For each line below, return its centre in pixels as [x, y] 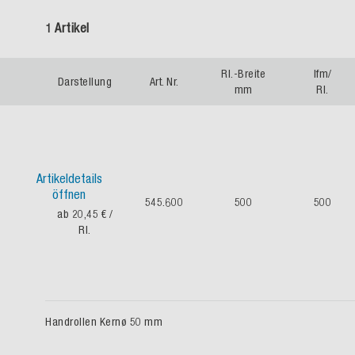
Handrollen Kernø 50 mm [104, 322]
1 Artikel [67, 28]
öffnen [69, 194]
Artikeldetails [69, 178]
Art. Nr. [164, 82]
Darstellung [85, 82]
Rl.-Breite [243, 74]
